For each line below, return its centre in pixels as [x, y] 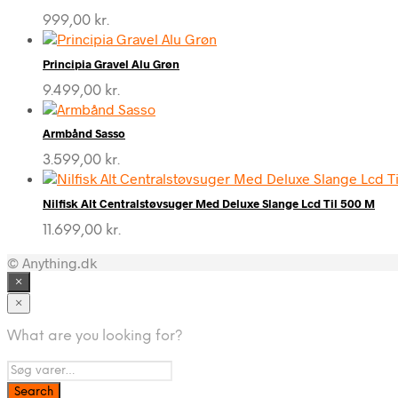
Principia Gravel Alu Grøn [111, 64]
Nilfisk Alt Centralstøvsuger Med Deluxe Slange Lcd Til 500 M [209, 203]
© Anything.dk [52, 262]
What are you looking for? [95, 336]
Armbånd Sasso [84, 134]
